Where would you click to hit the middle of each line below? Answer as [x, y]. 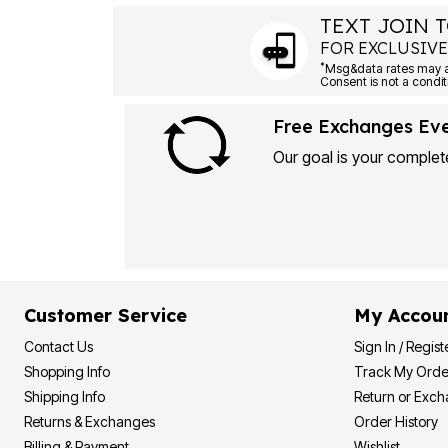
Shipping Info [64, 397]
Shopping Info [67, 372]
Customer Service [105, 316]
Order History [396, 422]
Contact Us [58, 347]
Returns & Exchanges [89, 422]
